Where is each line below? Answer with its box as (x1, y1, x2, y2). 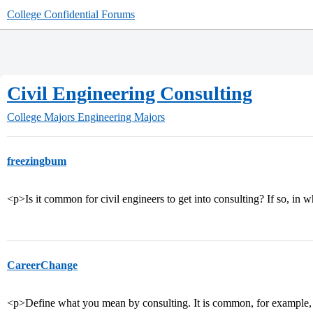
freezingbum (7, 155, 66, 167)
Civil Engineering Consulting (7, 82, 252, 104)
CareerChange (7, 259, 78, 271)
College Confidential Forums (7, 8, 135, 20)
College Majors (7, 111, 75, 123)
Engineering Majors (78, 111, 165, 123)
